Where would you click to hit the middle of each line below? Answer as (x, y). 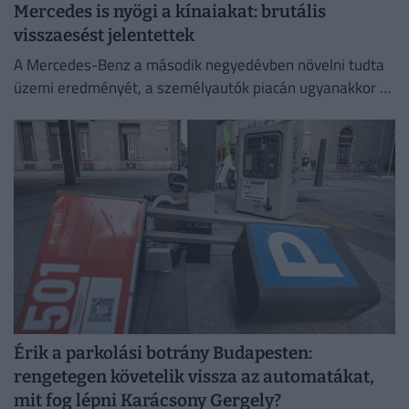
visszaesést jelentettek (104, 36)
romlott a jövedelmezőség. (102, 133)
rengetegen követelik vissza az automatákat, (194, 376)
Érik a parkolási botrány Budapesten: (163, 352)
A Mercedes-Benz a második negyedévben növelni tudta (199, 64)
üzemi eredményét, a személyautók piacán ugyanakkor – (202, 87)
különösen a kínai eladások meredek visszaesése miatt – (202, 110)
